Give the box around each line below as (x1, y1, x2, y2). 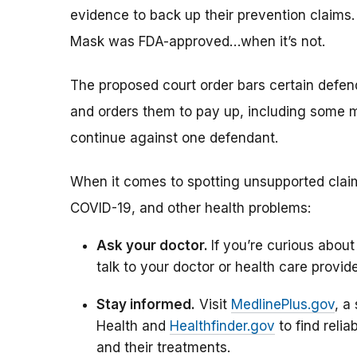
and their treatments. (96, 339, 230, 355)
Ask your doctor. (96, 237, 211, 253)
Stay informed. (96, 296, 195, 312)
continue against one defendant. (70, 129, 278, 146)
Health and (96, 317, 170, 334)
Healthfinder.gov (170, 317, 275, 334)
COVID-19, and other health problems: (70, 199, 311, 216)
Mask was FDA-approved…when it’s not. (70, 33, 325, 49)
